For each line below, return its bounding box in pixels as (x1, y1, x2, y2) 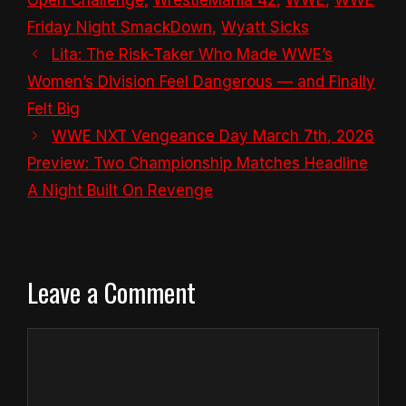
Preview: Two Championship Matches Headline (27, 153, 368, 172)
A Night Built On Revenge (27, 180, 213, 199)
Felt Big (27, 99, 80, 118)
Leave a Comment (27, 271, 196, 311)
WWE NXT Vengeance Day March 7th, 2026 (52, 126, 375, 145)
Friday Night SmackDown (27, 17, 212, 36)
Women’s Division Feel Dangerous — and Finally (27, 72, 375, 91)
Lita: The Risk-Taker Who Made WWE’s (52, 44, 333, 63)
